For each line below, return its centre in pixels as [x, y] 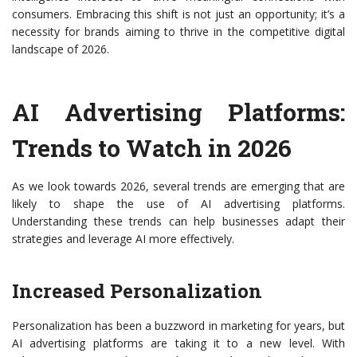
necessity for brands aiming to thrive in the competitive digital [178, 32]
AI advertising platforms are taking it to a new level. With [178, 343]
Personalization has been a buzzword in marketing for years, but [178, 326]
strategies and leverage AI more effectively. [123, 239]
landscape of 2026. [61, 49]
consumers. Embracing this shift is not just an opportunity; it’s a [178, 14]
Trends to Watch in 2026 [152, 148]
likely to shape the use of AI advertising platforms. [178, 204]
